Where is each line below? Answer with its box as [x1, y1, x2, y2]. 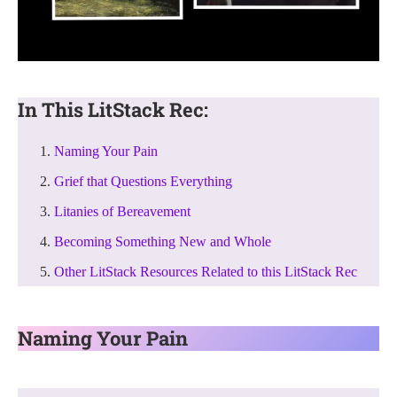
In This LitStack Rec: [18, 96, 208, 122]
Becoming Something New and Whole [54, 233, 271, 249]
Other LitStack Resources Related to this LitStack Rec [54, 263, 357, 279]
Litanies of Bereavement [54, 203, 191, 219]
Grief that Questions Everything [54, 173, 232, 189]
